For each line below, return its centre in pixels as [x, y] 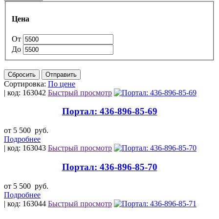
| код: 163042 [26, 92]
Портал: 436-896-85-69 [109, 111]
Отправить [61, 74]
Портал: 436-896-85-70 [109, 167]
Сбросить [22, 74]
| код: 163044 [26, 203]
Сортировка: [25, 84]
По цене [62, 84]
